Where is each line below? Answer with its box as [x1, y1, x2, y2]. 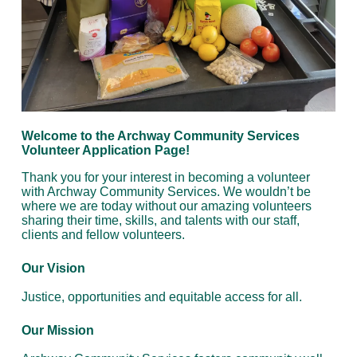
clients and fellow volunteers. [22, 228, 185, 242]
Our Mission [22, 324, 94, 338]
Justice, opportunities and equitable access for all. [22, 290, 302, 304]
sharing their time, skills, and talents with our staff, [22, 214, 300, 228]
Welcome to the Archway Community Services [22, 129, 300, 143]
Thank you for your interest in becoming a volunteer [22, 171, 310, 185]
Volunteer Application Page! [22, 143, 190, 158]
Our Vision [22, 261, 85, 276]
